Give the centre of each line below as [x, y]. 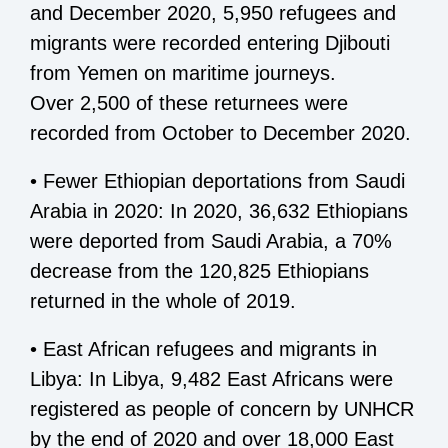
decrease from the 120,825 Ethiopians [199, 270]
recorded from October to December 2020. [220, 132]
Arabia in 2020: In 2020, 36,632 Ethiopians [219, 210]
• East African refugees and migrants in [203, 348]
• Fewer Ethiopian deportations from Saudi [217, 180]
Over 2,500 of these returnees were [189, 102]
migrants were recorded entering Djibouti [210, 42]
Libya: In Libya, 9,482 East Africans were [211, 378]
